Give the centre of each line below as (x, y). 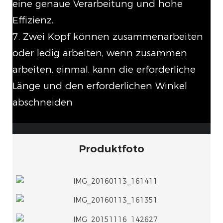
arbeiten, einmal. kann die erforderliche (104, 70)
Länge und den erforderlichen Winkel (100, 86)
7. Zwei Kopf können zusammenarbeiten (108, 37)
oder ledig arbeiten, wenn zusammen (100, 53)
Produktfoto (111, 149)
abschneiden (43, 103)
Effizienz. (33, 20)
